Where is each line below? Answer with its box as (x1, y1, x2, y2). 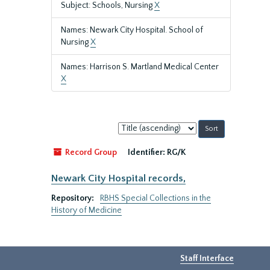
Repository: (51, 193, 96, 203)
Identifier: (128, 148, 165, 157)
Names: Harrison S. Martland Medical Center (61, 62, 219, 72)
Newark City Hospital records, (51, 173, 186, 184)
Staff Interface (180, 254, 234, 263)
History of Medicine (51, 206, 122, 215)
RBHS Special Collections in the (100, 193, 211, 203)
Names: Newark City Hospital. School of (61, 25, 203, 35)
